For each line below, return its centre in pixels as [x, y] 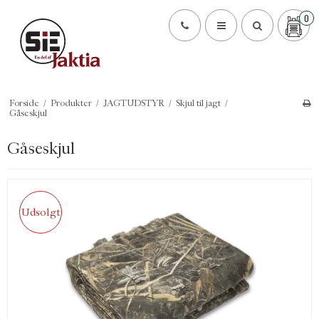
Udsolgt [41, 212]
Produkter [71, 103]
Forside [24, 103]
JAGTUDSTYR [134, 103]
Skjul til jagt [198, 103]
